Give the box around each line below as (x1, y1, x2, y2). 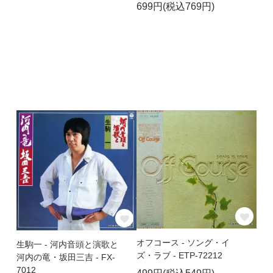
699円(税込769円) (136, 1, 214, 12)
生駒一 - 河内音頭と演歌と (16, 239, 118, 249)
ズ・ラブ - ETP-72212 (136, 250, 222, 261)
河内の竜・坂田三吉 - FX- (16, 252, 115, 262)
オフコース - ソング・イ (136, 238, 230, 248)
